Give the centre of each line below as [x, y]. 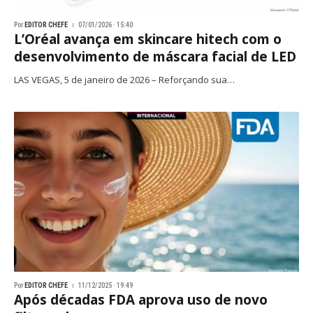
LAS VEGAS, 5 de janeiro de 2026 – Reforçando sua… [124, 79]
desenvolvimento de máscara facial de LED [155, 56]
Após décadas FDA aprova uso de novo [141, 300]
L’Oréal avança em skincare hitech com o [148, 39]
